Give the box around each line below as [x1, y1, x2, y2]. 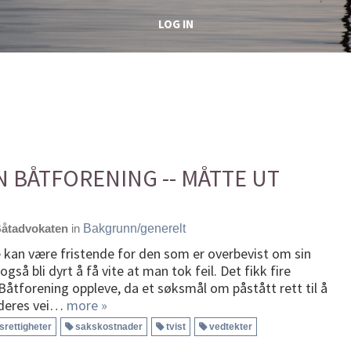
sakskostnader [75, 320, 143, 332]
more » [67, 295, 107, 314]
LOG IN [157, 16, 194, 31]
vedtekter [209, 320, 252, 332]
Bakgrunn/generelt [83, 221, 186, 235]
